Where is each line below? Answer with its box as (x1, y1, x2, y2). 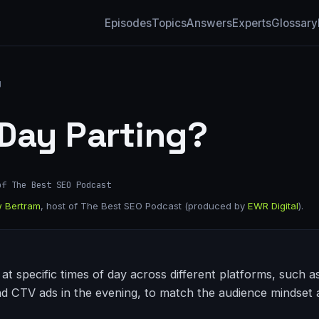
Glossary (271, 16, 318, 30)
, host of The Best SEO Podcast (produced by (41, 200, 248, 212)
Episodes (105, 16, 152, 30)
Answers (187, 16, 232, 30)
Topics (152, 16, 187, 30)
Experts (232, 16, 271, 30)
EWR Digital (248, 200, 298, 212)
